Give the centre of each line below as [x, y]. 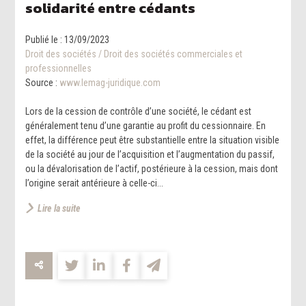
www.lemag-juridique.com [110, 82]
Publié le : [45, 39]
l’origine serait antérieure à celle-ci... [95, 183]
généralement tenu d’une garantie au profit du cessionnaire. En [146, 125]
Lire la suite [59, 208]
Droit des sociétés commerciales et [173, 54]
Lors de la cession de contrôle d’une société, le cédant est [139, 111]
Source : [43, 82]
